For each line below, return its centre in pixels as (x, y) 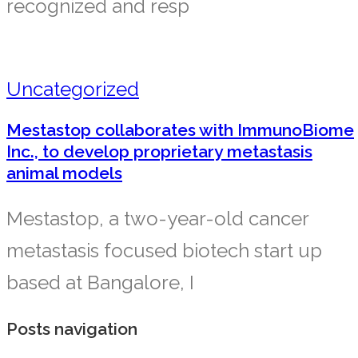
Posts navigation (72, 329)
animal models (64, 173)
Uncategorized (73, 89)
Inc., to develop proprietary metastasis (159, 152)
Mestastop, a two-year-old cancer (157, 219)
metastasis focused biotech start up (164, 251)
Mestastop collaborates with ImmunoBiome (180, 130)
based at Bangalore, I (100, 283)
